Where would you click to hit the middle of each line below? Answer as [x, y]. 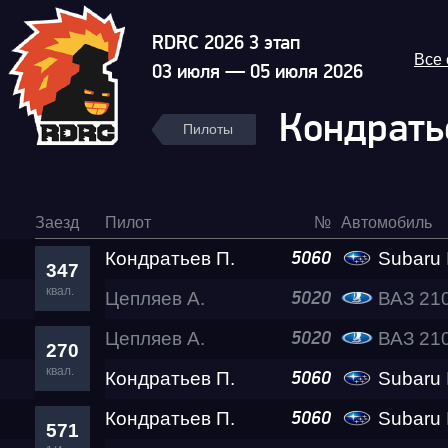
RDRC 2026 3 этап [226, 43]
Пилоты [208, 129]
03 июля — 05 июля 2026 [257, 72]
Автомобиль [386, 222]
